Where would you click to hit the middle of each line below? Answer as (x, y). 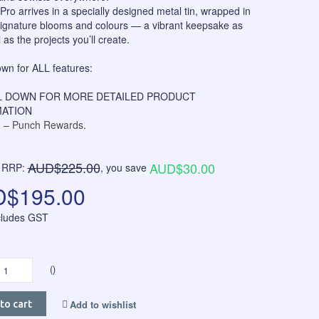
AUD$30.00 (182, 168)
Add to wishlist (103, 305)
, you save (125, 167)
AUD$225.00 (64, 167)
